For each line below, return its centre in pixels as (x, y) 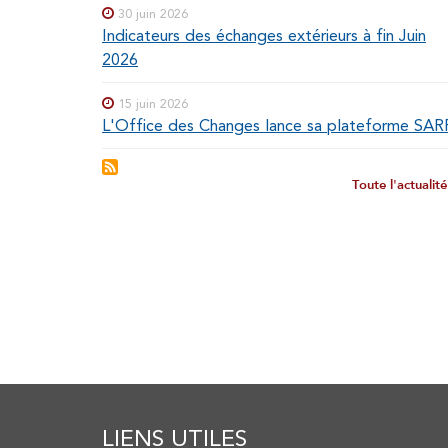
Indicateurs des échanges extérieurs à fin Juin (264, 36)
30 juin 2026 (153, 14)
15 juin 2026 (153, 104)
